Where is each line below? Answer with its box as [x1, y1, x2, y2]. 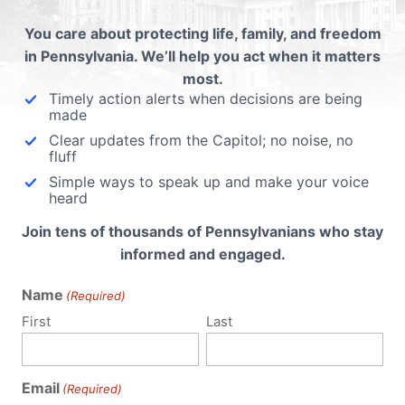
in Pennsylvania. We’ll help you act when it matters [24, 46, 381, 65]
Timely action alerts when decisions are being [49, 89, 363, 108]
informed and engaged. [119, 244, 286, 263]
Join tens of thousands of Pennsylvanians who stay [22, 221, 383, 240]
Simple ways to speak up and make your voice [49, 172, 369, 191]
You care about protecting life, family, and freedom [24, 24, 381, 42]
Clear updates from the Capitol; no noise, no [49, 130, 353, 149]
